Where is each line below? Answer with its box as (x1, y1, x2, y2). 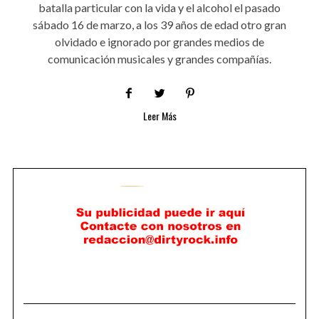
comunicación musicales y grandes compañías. (48, 52, 271, 66)
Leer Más (142, 108, 177, 124)
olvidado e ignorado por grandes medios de (55, 35, 264, 49)
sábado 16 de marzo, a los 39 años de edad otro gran (33, 18, 286, 32)
